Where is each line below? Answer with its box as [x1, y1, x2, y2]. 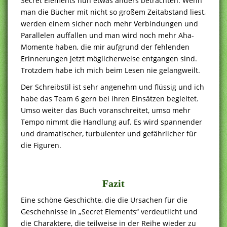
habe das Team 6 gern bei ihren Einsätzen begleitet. [21, 93, 199, 103]
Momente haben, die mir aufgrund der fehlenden [21, 42, 190, 52]
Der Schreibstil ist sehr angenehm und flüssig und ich [21, 82, 204, 92]
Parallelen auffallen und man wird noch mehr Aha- [21, 30, 194, 40]
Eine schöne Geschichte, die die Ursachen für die [21, 195, 187, 205]
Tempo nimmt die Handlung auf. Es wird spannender [21, 117, 202, 127]
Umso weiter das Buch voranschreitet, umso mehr [21, 105, 191, 115]
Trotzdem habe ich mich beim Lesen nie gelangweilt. [21, 65, 200, 75]
